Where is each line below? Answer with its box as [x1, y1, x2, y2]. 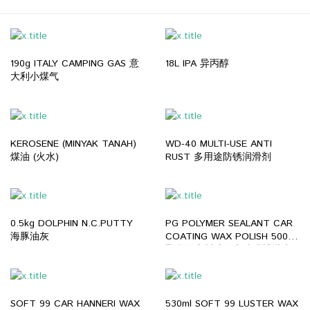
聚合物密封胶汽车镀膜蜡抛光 [165, 243, 291, 257]
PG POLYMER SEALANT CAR [165, 217, 293, 231]
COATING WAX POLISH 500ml [165, 230, 298, 244]
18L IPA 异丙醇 [165, 56, 229, 71]
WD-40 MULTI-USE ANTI [165, 136, 272, 151]
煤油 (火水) [10, 149, 59, 164]
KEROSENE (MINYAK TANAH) [10, 136, 136, 151]
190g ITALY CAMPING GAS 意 [10, 56, 139, 71]
